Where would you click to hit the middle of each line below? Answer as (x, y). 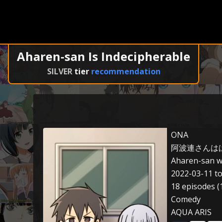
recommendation (126, 71)
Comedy (186, 199)
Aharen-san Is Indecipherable (104, 56)
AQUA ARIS (191, 212)
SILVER (59, 71)
